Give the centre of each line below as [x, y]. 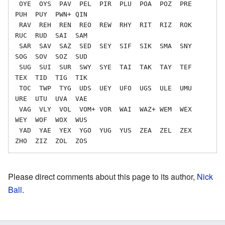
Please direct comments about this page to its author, [102, 176]
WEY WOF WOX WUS [51, 120]
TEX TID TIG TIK [51, 77]
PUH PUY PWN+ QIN [51, 14]
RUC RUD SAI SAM [51, 35]
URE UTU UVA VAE [51, 98]
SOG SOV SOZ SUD [51, 56]
